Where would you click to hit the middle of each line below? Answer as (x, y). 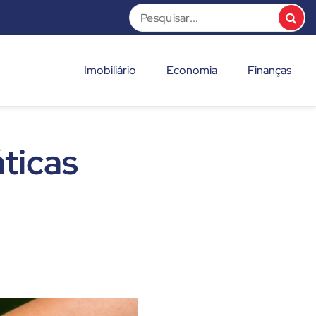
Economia (192, 71)
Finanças (269, 71)
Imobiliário (110, 71)
